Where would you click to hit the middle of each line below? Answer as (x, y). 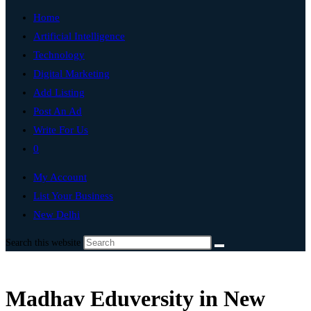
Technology (59, 55)
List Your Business (73, 196)
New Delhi (57, 215)
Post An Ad (58, 111)
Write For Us (61, 130)
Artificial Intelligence (79, 36)
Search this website (44, 243)
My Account (60, 177)
